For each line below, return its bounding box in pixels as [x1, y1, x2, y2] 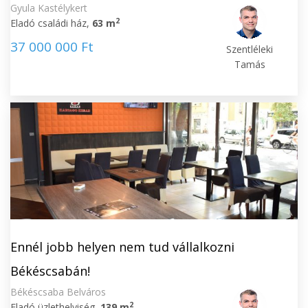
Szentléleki [226, 43, 274, 56]
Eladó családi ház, [10, 16, 92, 30]
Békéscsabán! [10, 263, 90, 279]
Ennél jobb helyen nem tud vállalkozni [10, 239, 234, 255]
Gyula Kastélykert [10, 1, 87, 14]
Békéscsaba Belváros [10, 285, 106, 298]
